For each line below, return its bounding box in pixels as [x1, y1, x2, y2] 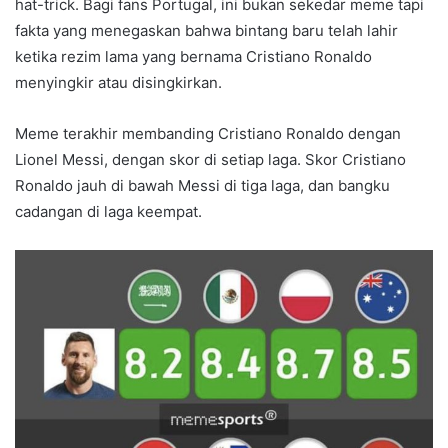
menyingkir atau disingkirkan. [15, 72, 222, 92]
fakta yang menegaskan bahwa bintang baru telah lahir [15, 20, 398, 40]
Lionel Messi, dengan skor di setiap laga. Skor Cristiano [15, 149, 406, 169]
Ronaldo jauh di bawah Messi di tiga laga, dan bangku [15, 175, 390, 195]
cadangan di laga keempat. [15, 201, 202, 221]
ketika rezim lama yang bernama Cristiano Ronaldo [15, 46, 372, 66]
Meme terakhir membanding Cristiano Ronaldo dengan [15, 123, 401, 143]
